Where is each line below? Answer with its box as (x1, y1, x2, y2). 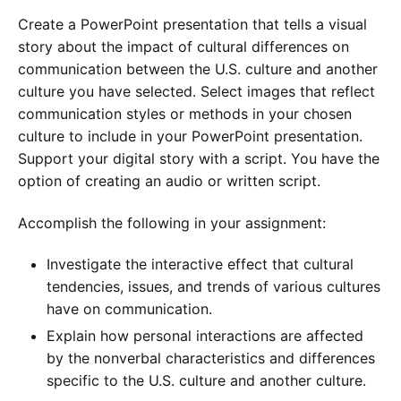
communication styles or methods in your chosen (18, 105, 352, 124)
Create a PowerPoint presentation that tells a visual (18, 15, 367, 34)
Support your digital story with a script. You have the (18, 149, 380, 168)
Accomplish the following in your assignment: (18, 213, 326, 232)
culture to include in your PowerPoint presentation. (18, 127, 363, 146)
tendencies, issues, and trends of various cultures (47, 277, 380, 296)
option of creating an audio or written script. (18, 172, 320, 191)
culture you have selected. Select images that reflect (18, 82, 375, 101)
